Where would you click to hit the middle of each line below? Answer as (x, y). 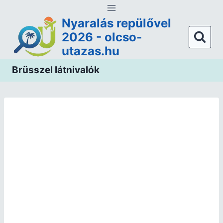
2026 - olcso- (102, 37)
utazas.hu (91, 51)
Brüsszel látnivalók (56, 70)
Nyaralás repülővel (116, 23)
